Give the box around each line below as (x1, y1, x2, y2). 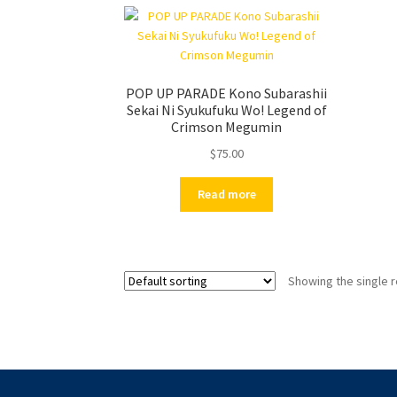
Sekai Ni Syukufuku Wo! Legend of (126, 101, 327, 120)
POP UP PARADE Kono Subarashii (126, 84, 328, 103)
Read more (197, 186, 256, 203)
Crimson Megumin (171, 118, 283, 136)
